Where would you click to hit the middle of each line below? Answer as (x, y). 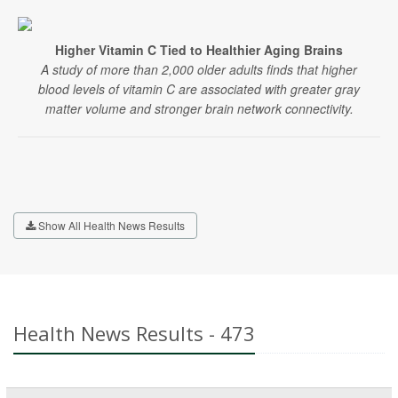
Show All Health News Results (110, 225)
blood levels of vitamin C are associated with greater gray (199, 89)
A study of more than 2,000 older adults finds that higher (199, 69)
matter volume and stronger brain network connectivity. (199, 108)
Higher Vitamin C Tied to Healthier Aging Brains (199, 50)
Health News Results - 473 (134, 333)
